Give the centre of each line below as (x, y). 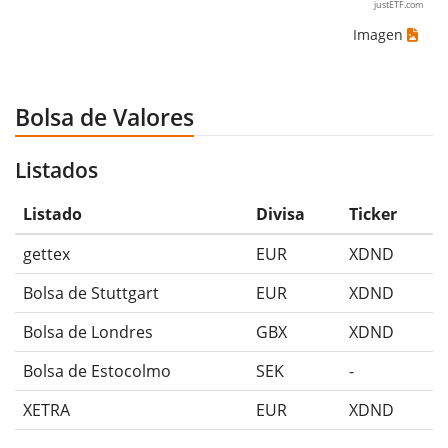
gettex (46, 254)
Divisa (280, 214)
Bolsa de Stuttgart (91, 293)
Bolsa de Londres (88, 332)
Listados (56, 170)
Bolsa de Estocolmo (97, 371)
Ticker (373, 214)
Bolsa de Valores (104, 117)
